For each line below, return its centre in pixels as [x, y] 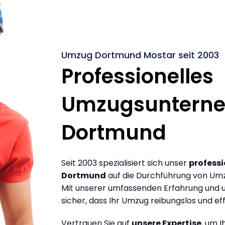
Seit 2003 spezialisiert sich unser [125, 163]
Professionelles [137, 76]
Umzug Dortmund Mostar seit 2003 [140, 55]
